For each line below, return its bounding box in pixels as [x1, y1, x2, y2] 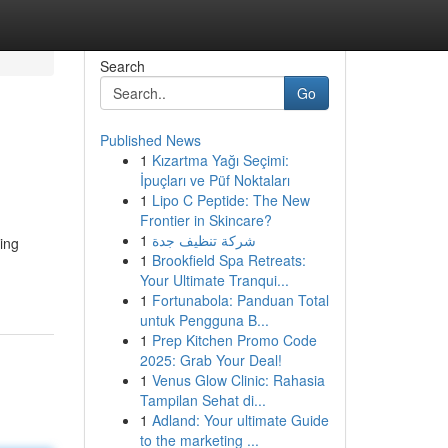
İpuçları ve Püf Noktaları [139, 170, 290, 190]
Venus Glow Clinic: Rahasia [151, 370, 325, 390]
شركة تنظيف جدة [151, 230, 256, 250]
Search [99, 56, 145, 76]
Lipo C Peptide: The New [151, 190, 310, 210]
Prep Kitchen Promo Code [151, 330, 317, 350]
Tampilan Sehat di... [139, 390, 266, 410]
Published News [99, 130, 201, 150]
